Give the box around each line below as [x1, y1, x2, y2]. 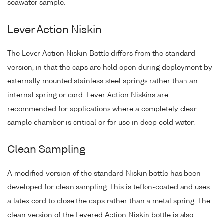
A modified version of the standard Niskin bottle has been [7, 170, 201, 177]
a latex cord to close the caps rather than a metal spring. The [7, 197, 210, 205]
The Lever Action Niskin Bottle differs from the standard [7, 50, 195, 57]
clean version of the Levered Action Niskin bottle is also [7, 211, 193, 219]
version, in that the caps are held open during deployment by [7, 64, 212, 71]
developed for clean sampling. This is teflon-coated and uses [7, 184, 210, 191]
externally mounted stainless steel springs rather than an [7, 77, 198, 85]
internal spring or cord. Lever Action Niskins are [7, 91, 168, 99]
